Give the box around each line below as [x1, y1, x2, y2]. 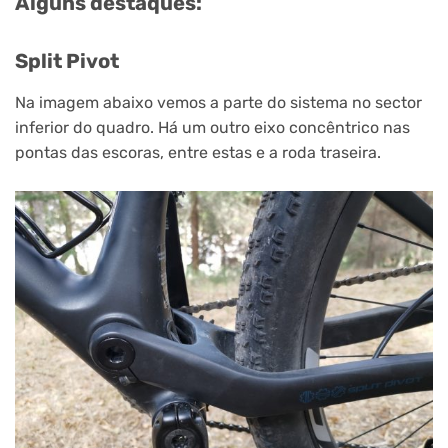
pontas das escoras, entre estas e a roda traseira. [15, 143, 381, 163]
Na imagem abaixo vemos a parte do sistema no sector [15, 93, 422, 113]
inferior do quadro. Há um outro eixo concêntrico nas [15, 118, 410, 138]
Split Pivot [15, 48, 119, 73]
